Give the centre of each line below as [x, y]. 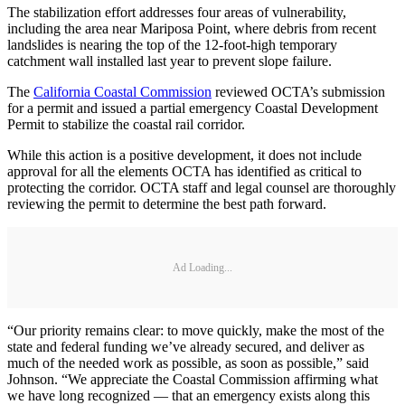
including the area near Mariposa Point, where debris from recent [192, 29]
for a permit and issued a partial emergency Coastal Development [193, 108]
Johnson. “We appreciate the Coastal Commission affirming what [193, 380]
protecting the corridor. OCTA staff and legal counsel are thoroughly [202, 188]
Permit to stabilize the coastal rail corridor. [128, 125]
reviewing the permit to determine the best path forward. [167, 204]
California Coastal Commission [122, 92]
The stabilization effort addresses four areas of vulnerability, [177, 13]
